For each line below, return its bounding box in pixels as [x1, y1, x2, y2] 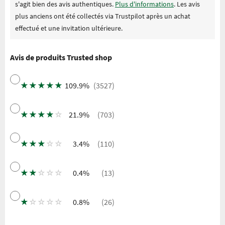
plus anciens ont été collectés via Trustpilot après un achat [15, 11, 190, 21]
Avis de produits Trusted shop [10, 52, 112, 62]
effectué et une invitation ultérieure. [15, 23, 123, 33]
